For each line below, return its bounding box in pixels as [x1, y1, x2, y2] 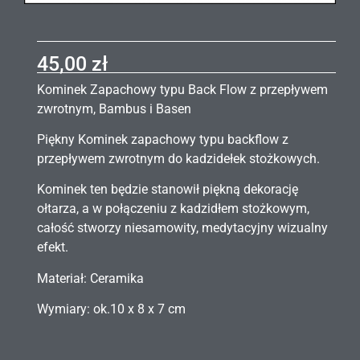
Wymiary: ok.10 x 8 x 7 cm [37, 301, 186, 317]
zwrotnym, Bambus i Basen [37, 100, 191, 117]
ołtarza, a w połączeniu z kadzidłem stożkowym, [37, 201, 309, 217]
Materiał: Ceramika [37, 270, 144, 286]
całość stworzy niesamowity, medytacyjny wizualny [37, 220, 328, 236]
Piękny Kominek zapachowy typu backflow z [37, 132, 288, 148]
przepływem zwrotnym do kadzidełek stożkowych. [37, 151, 320, 167]
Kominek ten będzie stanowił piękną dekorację [37, 182, 298, 198]
